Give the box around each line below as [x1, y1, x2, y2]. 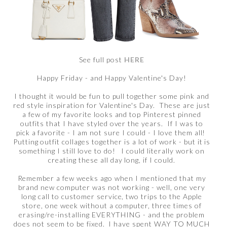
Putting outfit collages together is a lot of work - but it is [13, 137, 211, 146]
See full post [79, 55, 124, 64]
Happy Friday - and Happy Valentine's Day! [37, 73, 186, 82]
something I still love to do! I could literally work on [19, 146, 205, 155]
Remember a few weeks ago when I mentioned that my [17, 173, 206, 182]
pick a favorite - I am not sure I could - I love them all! [16, 128, 208, 137]
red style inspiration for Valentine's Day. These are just [13, 100, 210, 109]
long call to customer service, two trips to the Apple [21, 192, 203, 201]
